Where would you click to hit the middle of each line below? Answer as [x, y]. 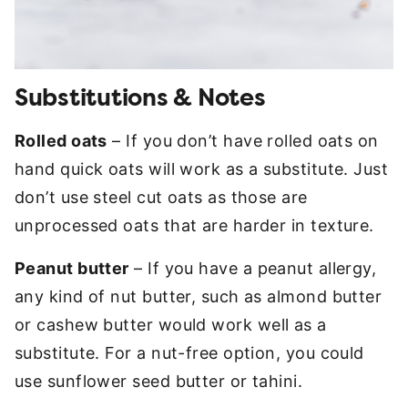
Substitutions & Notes [140, 98]
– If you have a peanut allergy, [253, 268]
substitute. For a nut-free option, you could [189, 353]
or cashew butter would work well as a [171, 325]
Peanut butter [72, 268]
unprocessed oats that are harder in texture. [194, 225]
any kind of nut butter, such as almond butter [199, 296]
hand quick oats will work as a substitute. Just [202, 169]
